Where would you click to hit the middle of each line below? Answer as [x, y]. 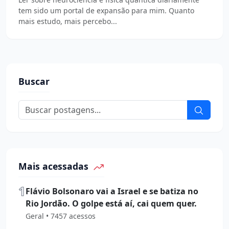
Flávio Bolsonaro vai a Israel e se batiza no [112, 191]
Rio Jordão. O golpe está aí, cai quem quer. [111, 203]
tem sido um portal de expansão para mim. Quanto [106, 10]
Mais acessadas [55, 166]
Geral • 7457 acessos [61, 216]
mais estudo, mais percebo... [68, 21]
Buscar [34, 81]
